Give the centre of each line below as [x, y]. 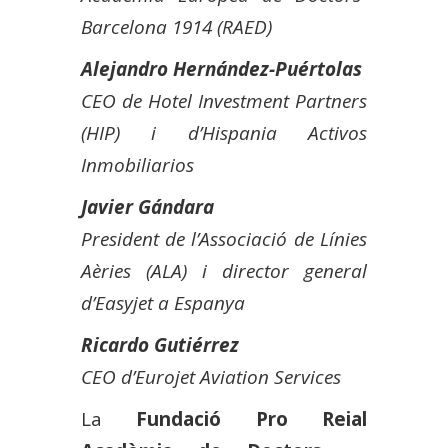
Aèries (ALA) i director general [224, 270]
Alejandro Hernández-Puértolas [221, 68]
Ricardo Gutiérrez [159, 344]
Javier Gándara [147, 206]
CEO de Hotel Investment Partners [224, 100]
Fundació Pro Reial [252, 418]
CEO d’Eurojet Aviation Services [210, 376]
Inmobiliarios [137, 164]
